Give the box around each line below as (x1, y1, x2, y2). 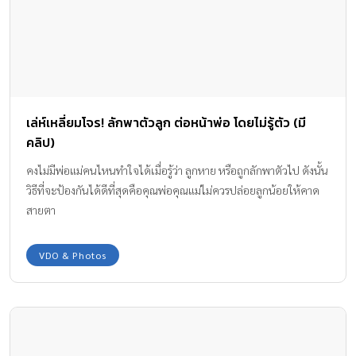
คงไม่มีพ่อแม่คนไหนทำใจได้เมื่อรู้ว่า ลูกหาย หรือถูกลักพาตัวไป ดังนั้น (26, 163, 328, 178)
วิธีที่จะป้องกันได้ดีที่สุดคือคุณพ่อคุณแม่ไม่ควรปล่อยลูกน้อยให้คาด (26, 183, 319, 198)
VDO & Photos (39, 249, 106, 262)
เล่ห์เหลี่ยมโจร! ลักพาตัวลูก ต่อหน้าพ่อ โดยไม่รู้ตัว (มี (26, 113, 306, 133)
